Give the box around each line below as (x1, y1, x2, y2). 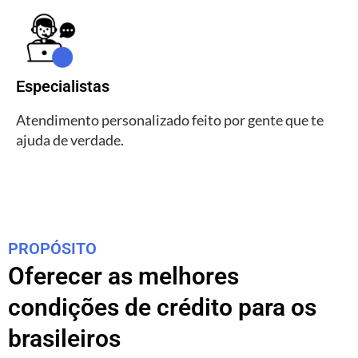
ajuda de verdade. (16, 131, 124, 149)
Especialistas (16, 77, 109, 97)
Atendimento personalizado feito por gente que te (16, 111, 324, 129)
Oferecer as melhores (8, 261, 239, 290)
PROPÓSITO (8, 238, 97, 258)
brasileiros (8, 324, 121, 352)
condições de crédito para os (8, 292, 316, 321)
